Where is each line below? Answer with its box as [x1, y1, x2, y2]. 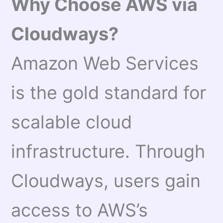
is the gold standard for [11, 81, 207, 104]
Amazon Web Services [11, 52, 199, 74]
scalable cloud [11, 111, 132, 133]
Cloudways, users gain [11, 169, 201, 192]
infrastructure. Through [11, 140, 206, 162]
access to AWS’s [11, 199, 148, 221]
